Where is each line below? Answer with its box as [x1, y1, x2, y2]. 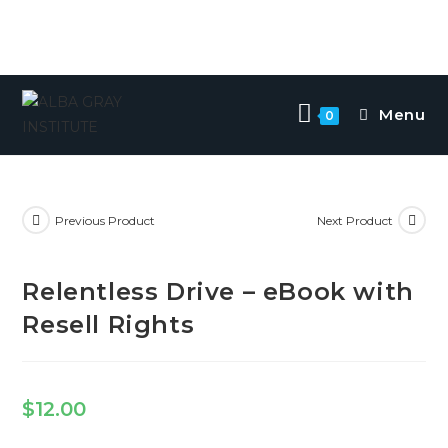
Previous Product [55, 212, 156, 228]
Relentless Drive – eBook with [22, 276, 414, 306]
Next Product [316, 212, 393, 228]
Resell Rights [22, 309, 195, 339]
